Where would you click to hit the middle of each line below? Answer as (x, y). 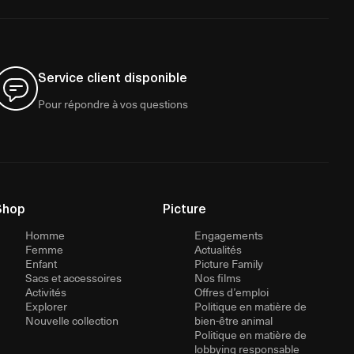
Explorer (46, 306)
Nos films (218, 277)
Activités (46, 292)
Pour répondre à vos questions (113, 104)
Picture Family (229, 263)
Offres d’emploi (232, 292)
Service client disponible (113, 76)
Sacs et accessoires (73, 277)
